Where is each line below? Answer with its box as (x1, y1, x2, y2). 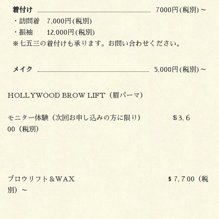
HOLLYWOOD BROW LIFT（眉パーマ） (7, 91, 147, 99)
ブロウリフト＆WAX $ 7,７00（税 (7, 175, 208, 183)
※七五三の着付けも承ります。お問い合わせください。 (12, 40, 183, 47)
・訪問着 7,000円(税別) (12, 17, 93, 24)
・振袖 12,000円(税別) (12, 28, 96, 36)
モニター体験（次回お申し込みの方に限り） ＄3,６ (7, 114, 191, 121)
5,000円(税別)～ (154, 66, 207, 73)
